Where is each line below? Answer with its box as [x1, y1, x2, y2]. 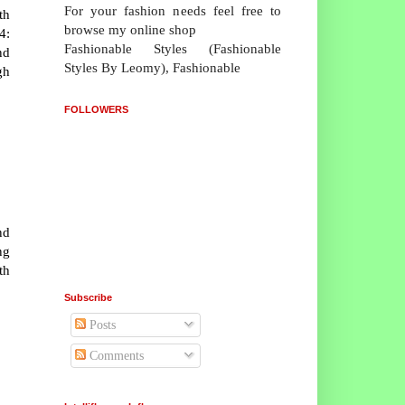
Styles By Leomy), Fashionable [64, 59, 240, 75]
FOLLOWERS [64, 103, 128, 115]
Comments [86, 348, 144, 363]
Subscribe [64, 291, 112, 303]
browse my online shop [64, 21, 196, 37]
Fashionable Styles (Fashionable [64, 40, 281, 56]
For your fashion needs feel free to [64, 2, 281, 18]
